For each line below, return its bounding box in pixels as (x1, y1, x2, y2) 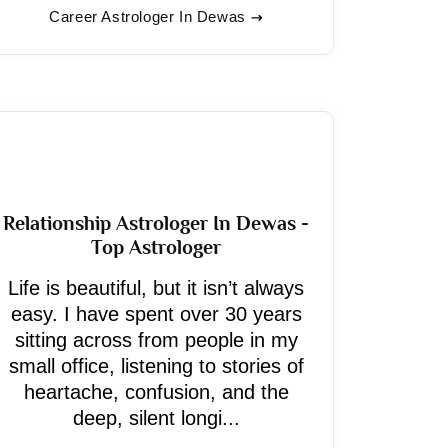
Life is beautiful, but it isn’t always (8, 277, 304, 299)
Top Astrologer (91, 236, 221, 258)
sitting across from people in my (14, 329, 298, 351)
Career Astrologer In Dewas (49, 8, 246, 25)
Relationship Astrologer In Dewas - (3, 212, 309, 234)
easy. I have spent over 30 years (10, 303, 302, 325)
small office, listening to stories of (8, 355, 304, 377)
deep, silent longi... (72, 407, 240, 429)
